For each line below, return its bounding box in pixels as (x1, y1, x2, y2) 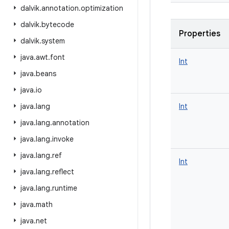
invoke (52, 134, 74, 144)
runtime (52, 184, 77, 193)
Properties (179, 29, 220, 39)
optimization (81, 4, 123, 13)
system (41, 36, 65, 45)
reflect (52, 167, 74, 176)
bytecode (41, 20, 74, 29)
